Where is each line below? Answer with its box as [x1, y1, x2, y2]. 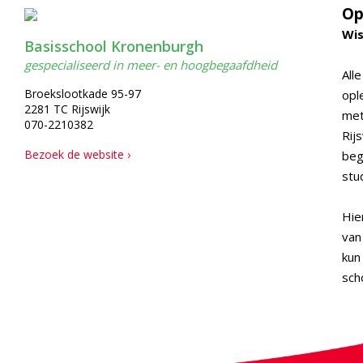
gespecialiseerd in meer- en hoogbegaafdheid [23, 57, 277, 73]
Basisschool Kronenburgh [23, 36, 203, 56]
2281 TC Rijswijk [23, 101, 110, 117]
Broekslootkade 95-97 [23, 86, 141, 101]
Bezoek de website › [23, 147, 130, 162]
